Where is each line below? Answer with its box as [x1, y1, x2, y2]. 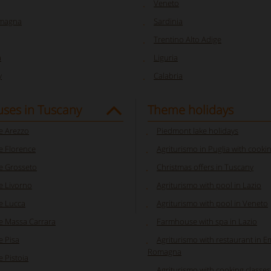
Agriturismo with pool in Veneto [157, 197, 268, 209]
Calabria [154, 70, 183, 81]
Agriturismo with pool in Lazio [157, 179, 261, 191]
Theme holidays [148, 101, 233, 118]
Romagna [148, 246, 181, 257]
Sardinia [154, 15, 183, 27]
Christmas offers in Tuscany [157, 161, 253, 172]
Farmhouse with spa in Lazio [157, 215, 257, 227]
